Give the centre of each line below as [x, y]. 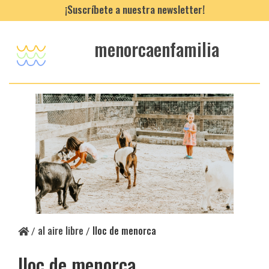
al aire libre [61, 230]
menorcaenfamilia [157, 49]
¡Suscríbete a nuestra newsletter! [134, 9]
